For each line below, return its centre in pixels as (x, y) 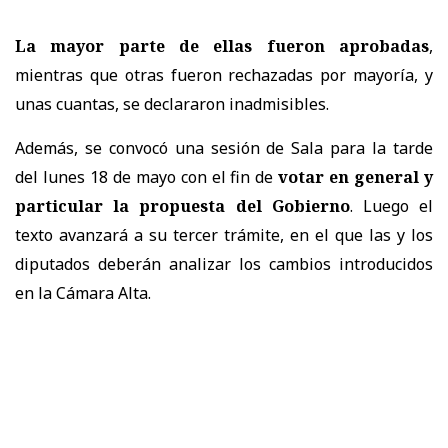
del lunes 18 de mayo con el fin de (147, 176)
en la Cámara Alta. (83, 292)
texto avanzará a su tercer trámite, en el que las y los (224, 234)
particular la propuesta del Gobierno (182, 205)
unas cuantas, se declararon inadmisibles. (172, 103)
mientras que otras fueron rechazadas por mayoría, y (224, 74)
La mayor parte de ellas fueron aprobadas (222, 45)
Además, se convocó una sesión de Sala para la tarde (224, 147)
